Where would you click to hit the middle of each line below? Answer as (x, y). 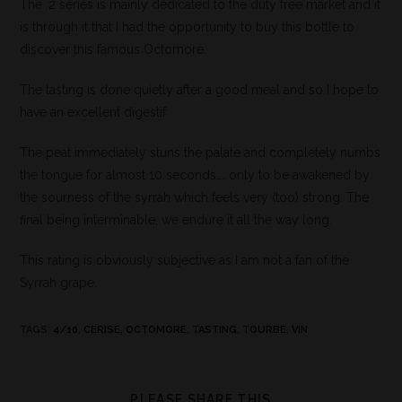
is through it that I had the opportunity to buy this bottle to (188, 27)
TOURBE (265, 330)
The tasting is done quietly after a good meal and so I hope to (200, 90)
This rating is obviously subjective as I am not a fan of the (185, 261)
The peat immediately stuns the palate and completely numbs (201, 153)
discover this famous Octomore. (114, 50)
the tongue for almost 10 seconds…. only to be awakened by (195, 175)
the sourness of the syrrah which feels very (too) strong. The (195, 198)
